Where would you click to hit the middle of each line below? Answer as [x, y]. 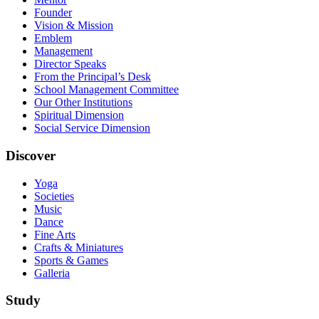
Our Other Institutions [83, 103]
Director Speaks [70, 64]
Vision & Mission [74, 26]
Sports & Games [71, 260]
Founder [53, 13]
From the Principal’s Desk [93, 77]
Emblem [53, 38]
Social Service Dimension [92, 128]
